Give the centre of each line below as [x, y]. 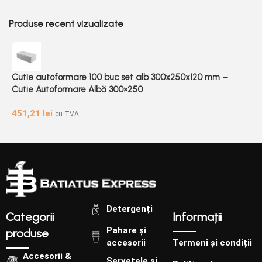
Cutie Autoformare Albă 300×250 [77, 89]
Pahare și [126, 230]
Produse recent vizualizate [66, 23]
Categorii [30, 217]
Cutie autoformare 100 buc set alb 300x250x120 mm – [120, 77]
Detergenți [129, 209]
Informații [197, 217]
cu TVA [67, 114]
